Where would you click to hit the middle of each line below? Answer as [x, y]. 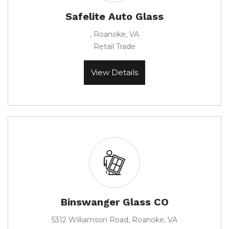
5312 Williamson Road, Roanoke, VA [114, 220]
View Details [114, 72]
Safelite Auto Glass [114, 16]
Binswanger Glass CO [114, 202]
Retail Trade [114, 47]
